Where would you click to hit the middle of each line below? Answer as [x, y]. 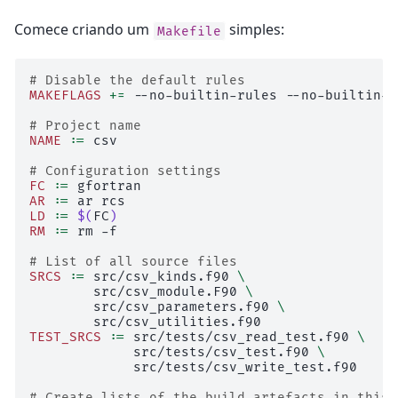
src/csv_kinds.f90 [161, 276]
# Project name [85, 125]
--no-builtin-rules [205, 95]
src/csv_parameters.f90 [181, 306]
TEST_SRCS [65, 337]
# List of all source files [133, 261]
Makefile [189, 31]
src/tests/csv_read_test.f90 [241, 337]
